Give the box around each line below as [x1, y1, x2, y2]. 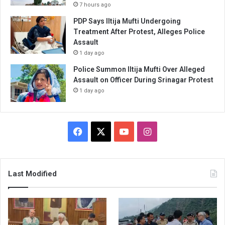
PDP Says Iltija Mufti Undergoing [73, 17, 181, 26]
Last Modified [8, 169, 57, 179]
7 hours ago [79, 2, 111, 9]
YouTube [128, 126, 163, 137]
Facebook [82, 126, 121, 137]
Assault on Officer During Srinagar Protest [73, 76, 213, 84]
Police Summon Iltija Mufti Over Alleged [73, 65, 205, 74]
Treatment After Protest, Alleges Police [73, 28, 205, 36]
